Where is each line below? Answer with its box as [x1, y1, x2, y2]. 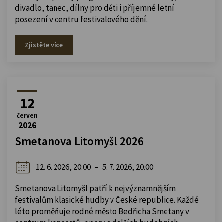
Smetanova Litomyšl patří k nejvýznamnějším [15, 182, 176, 194]
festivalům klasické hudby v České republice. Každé [15, 194, 199, 205]
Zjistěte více [25, 40, 63, 49]
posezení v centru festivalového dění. [15, 13, 148, 25]
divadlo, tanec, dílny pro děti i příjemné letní [15, 2, 174, 13]
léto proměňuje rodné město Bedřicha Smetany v [15, 205, 189, 217]
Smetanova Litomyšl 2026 [15, 133, 144, 148]
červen [17, 111, 38, 120]
